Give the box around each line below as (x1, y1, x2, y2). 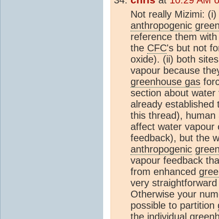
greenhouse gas (131, 76, 200, 87)
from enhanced (131, 166, 199, 177)
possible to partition (131, 199, 218, 211)
